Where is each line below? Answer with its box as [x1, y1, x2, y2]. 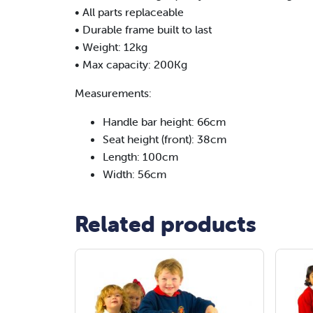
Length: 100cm [103, 150, 178, 164]
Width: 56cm [103, 167, 166, 182]
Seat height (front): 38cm [103, 132, 226, 147]
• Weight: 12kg [75, 40, 147, 54]
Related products [75, 210, 256, 238]
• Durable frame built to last [75, 22, 212, 37]
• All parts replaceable [75, 5, 184, 20]
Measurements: [75, 86, 152, 101]
